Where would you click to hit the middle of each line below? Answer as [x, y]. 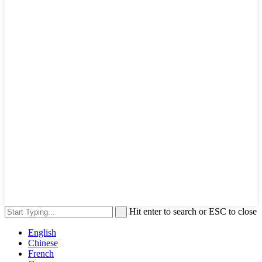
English [42, 232]
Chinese [43, 243]
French [41, 253]
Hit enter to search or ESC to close [193, 211]
